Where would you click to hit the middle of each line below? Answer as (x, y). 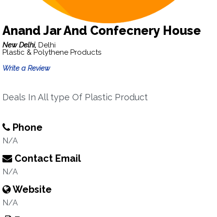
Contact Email (46, 158)
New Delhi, (20, 45)
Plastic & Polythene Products (52, 52)
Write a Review (26, 68)
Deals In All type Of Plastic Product (75, 97)
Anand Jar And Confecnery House (102, 31)
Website (31, 189)
